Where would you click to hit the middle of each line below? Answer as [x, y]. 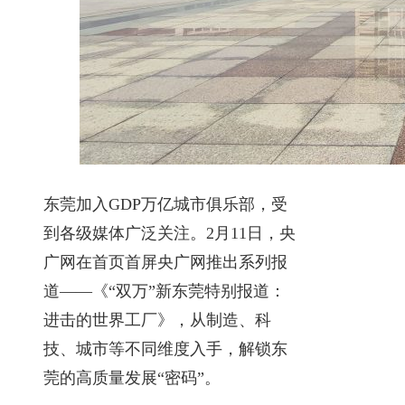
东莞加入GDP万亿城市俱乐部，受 [165, 204]
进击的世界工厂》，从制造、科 [157, 320]
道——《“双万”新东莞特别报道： [165, 291]
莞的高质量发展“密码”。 [132, 377]
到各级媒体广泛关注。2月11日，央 [170, 233]
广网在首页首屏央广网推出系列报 [165, 262]
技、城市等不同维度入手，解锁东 [165, 348]
